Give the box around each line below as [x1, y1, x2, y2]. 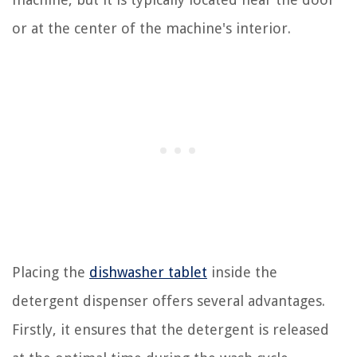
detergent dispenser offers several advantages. [12, 292, 325, 310]
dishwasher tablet [89, 264, 207, 281]
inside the [207, 264, 277, 281]
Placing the [12, 264, 89, 281]
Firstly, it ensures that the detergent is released [12, 321, 329, 339]
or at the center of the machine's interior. [12, 20, 291, 37]
